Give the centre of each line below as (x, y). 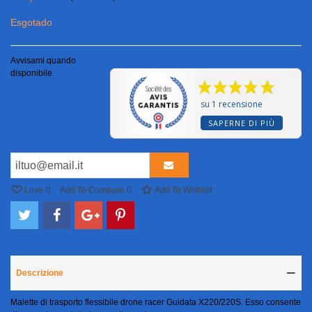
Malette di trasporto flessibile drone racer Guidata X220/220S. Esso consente (156, 303)
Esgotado (31, 23)
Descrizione (40, 273)
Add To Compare (92, 190)
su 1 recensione (232, 104)
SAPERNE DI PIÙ (242, 123)
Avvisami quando (43, 61)
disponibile (31, 73)
